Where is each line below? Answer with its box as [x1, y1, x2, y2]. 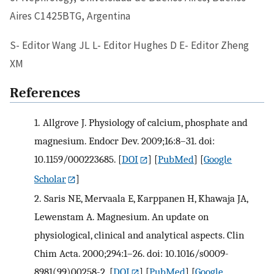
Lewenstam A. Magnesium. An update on [34, 210, 209, 223]
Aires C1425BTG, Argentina [10, 9, 130, 23]
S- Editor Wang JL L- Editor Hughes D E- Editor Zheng [10, 38, 249, 52]
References [10, 85, 80, 102]
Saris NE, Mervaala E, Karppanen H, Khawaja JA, [43, 191, 248, 204]
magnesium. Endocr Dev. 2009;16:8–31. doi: [34, 134, 215, 147]
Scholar [34, 172, 66, 185]
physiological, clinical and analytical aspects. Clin [34, 228, 244, 241]
